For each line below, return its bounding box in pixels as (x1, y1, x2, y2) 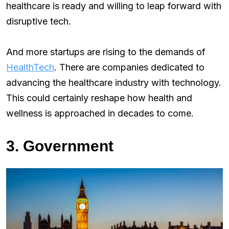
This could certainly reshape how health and (6, 93, 192, 104)
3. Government (6, 138, 113, 155)
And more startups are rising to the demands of (6, 47, 205, 58)
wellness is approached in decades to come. (6, 108, 194, 119)
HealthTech (6, 62, 54, 73)
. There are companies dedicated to (54, 62, 204, 73)
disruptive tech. (6, 16, 71, 27)
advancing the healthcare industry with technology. (6, 77, 221, 88)
